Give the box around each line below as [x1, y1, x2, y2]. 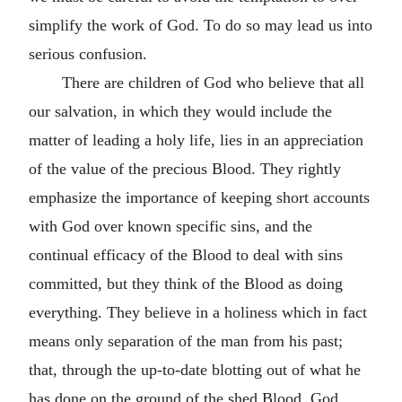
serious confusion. [29, 45, 147, 63]
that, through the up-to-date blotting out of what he [29, 361, 361, 379]
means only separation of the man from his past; [29, 332, 343, 350]
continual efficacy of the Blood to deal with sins [29, 246, 343, 264]
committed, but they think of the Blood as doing [29, 275, 343, 293]
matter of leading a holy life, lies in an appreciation [29, 131, 363, 149]
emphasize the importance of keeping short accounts [29, 188, 370, 206]
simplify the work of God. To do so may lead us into [29, 16, 372, 34]
